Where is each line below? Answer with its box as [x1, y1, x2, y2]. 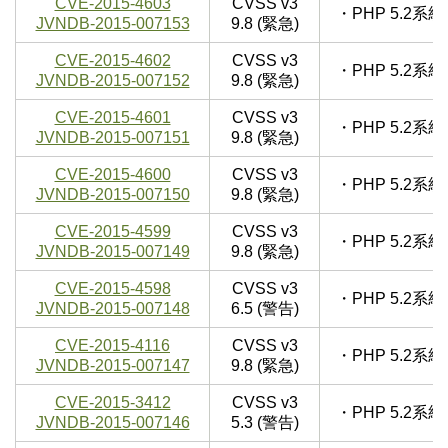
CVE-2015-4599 [54, 223, 171, 241]
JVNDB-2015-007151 [35, 129, 190, 147]
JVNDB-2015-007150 [35, 186, 190, 204]
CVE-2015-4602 [54, 52, 171, 70]
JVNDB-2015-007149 [35, 243, 190, 261]
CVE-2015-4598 [54, 280, 171, 298]
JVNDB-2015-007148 [35, 300, 190, 318]
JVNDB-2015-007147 [35, 357, 190, 375]
